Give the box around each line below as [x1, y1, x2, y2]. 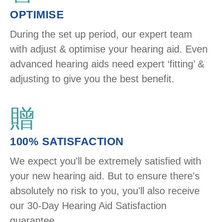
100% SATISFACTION [10, 135, 124, 148]
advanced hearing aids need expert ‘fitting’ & [10, 58, 204, 69]
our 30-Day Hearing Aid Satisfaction [10, 200, 166, 211]
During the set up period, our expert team [10, 28, 192, 40]
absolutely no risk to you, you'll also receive [10, 185, 200, 196]
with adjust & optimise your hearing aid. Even [10, 43, 208, 55]
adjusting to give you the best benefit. [10, 73, 174, 84]
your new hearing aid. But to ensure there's [10, 170, 200, 181]
